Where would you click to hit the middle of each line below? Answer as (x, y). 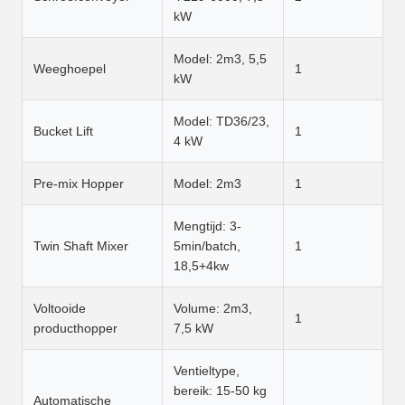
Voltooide (60, 308)
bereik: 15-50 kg (220, 391)
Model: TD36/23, (221, 121)
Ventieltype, (207, 371)
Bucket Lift (63, 131)
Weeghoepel (70, 69)
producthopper (75, 328)
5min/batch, (207, 246)
